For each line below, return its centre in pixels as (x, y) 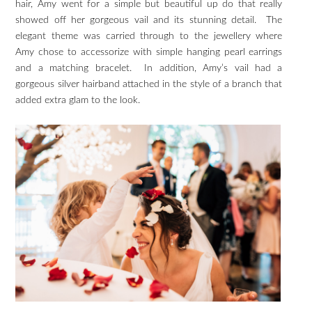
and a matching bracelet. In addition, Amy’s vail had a (149, 69)
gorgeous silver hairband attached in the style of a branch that (149, 85)
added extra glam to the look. (79, 101)
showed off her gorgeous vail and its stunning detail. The (149, 21)
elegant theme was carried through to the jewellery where (149, 37)
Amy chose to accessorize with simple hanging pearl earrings (149, 53)
